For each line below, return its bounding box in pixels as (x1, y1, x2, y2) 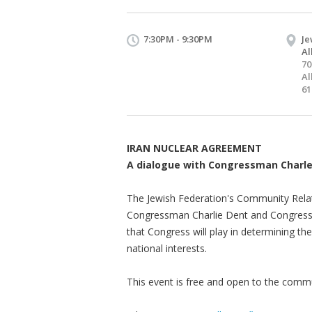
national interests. (127, 242, 207, 255)
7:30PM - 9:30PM (143, 33, 212, 45)
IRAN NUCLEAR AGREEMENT (127, 141, 262, 155)
